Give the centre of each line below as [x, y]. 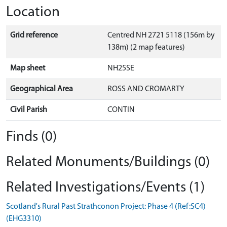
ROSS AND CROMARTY [146, 89]
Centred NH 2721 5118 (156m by [161, 35]
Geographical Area [42, 89]
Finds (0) [31, 137]
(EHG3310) [24, 219]
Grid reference [34, 35]
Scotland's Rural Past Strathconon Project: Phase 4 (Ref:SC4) [106, 206]
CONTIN [121, 110]
